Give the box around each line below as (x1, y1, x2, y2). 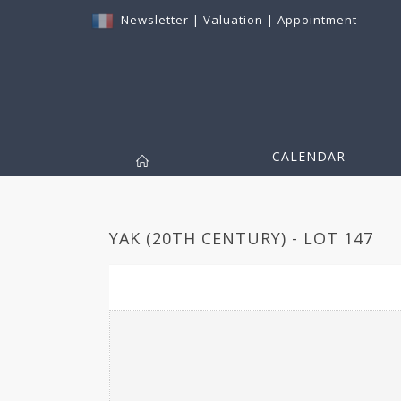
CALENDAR (272, 148, 346, 166)
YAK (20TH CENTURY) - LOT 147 (109, 227, 373, 250)
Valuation (203, 12, 263, 28)
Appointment (277, 12, 357, 28)
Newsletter (121, 12, 189, 28)
